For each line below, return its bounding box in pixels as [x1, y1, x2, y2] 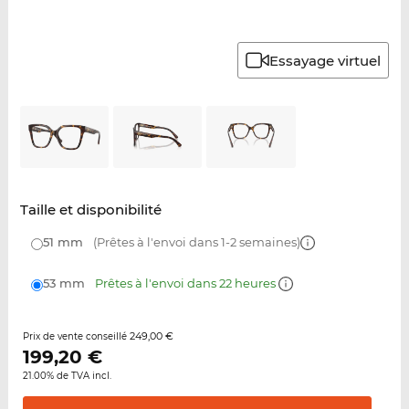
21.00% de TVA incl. [22, 370, 111, 383]
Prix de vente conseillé [22, 330, 130, 343]
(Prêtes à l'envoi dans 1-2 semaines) [89, 235, 300, 250]
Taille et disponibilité [19, 201, 162, 219]
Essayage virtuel [269, 51, 382, 69]
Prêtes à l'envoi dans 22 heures [94, 276, 278, 291]
